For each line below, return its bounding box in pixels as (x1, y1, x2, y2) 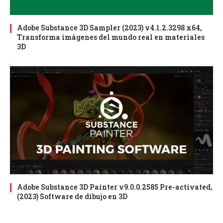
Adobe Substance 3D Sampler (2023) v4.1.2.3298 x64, (17, 23, 202, 33)
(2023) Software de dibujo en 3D (17, 192, 127, 202)
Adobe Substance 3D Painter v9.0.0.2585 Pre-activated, (17, 182, 212, 192)
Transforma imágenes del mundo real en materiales (17, 32, 205, 42)
